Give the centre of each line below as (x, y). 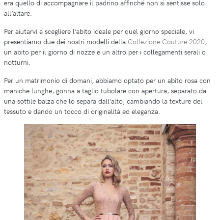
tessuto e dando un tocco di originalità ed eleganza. (82, 111)
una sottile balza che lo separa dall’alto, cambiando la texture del (103, 100)
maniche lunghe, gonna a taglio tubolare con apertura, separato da (105, 90)
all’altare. (18, 13)
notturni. (17, 62)
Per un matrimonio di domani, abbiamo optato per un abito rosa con (107, 80)
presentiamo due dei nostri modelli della (66, 41)
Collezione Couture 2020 (166, 41)
